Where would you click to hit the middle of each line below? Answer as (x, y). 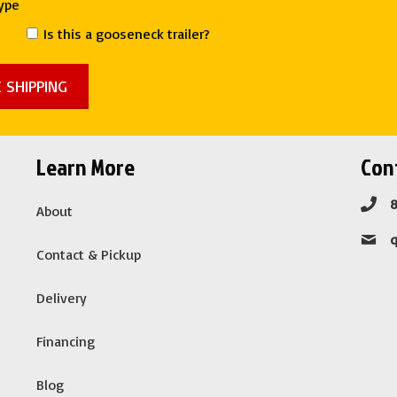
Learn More (85, 166)
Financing (65, 341)
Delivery (61, 297)
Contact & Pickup (88, 254)
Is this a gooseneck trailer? (127, 33)
